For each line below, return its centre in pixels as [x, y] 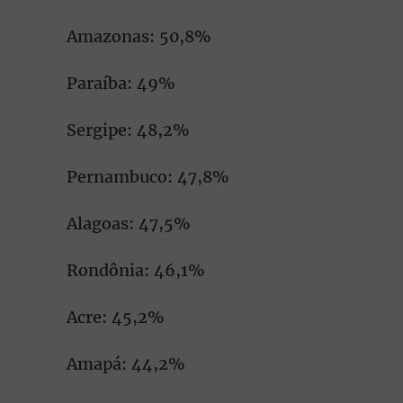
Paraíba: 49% [121, 83]
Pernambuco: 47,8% [148, 177]
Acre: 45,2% [116, 317]
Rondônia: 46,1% [136, 270]
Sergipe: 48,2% [128, 130]
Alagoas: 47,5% [129, 224]
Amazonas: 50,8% [139, 36]
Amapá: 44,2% [126, 364]
